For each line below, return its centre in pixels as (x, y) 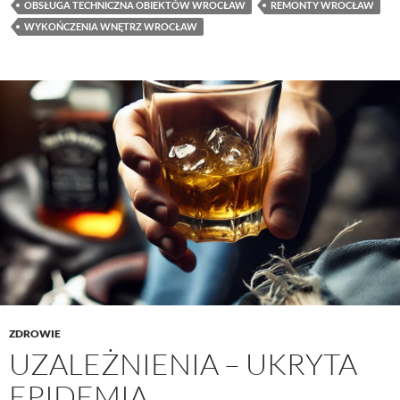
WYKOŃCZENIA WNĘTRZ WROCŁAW (111, 26)
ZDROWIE (35, 333)
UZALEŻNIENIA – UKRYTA (183, 363)
